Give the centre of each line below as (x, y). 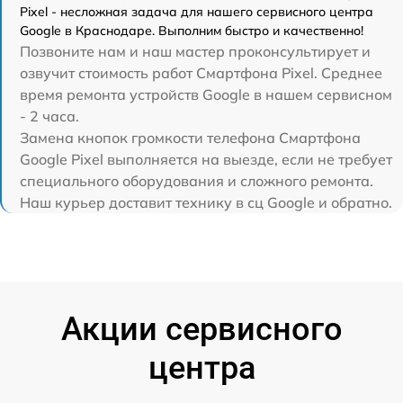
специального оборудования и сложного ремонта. (197, 181)
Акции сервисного (201, 330)
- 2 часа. (49, 116)
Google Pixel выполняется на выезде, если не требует (206, 160)
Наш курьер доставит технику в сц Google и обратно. (206, 203)
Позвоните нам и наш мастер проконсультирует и (195, 52)
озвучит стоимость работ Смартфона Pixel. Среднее (201, 73)
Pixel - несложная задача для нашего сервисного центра (197, 12)
